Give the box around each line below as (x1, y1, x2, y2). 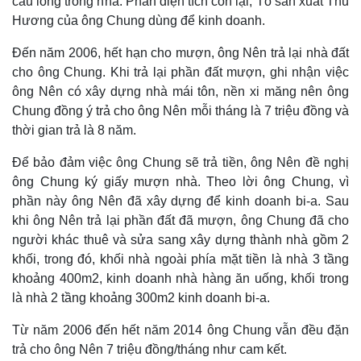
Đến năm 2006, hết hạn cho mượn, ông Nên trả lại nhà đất (12, 46, 349, 60)
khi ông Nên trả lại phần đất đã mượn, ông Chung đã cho (12, 214, 349, 227)
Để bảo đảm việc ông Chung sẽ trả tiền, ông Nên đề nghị (12, 156, 349, 169)
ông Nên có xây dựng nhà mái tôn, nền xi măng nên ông (12, 85, 349, 98)
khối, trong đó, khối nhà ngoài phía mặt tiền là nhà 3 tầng (12, 252, 349, 266)
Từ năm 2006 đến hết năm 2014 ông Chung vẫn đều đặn (12, 323, 349, 337)
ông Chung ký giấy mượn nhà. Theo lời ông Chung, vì (12, 175, 349, 189)
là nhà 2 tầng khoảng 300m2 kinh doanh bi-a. (12, 291, 270, 305)
